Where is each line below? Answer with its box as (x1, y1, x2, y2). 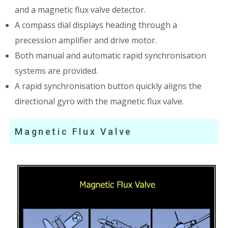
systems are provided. (15, 65, 98, 76)
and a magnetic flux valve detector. (15, 4, 146, 15)
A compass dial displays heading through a (15, 19, 178, 31)
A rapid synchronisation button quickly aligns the (15, 80, 202, 92)
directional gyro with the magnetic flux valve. (15, 95, 184, 107)
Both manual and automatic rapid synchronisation (15, 49, 207, 61)
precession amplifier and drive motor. (15, 34, 157, 46)
